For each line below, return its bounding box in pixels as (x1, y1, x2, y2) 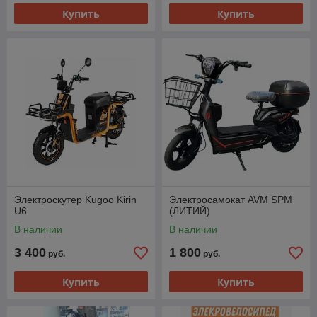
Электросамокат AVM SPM (169, 194, 292, 206)
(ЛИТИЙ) (169, 205, 210, 217)
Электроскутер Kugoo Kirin (14, 194, 137, 206)
